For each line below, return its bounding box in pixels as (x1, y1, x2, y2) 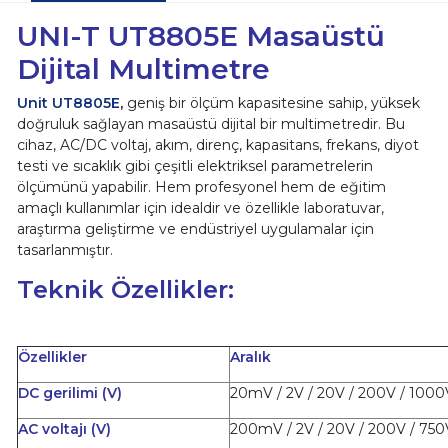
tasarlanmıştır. (16, 240, 113, 259)
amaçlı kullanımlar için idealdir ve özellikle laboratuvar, (16, 198, 384, 217)
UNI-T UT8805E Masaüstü (16, 18, 385, 53)
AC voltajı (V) (17, 419, 111, 438)
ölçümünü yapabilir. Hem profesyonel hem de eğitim (16, 177, 386, 196)
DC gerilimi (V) (17, 383, 122, 402)
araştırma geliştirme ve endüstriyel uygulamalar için (16, 219, 374, 238)
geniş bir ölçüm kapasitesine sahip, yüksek (122, 93, 420, 112)
